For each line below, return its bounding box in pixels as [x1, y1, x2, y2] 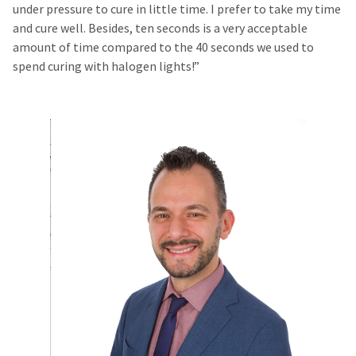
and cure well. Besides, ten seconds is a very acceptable [13, 19, 308, 37]
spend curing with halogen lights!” [13, 57, 199, 75]
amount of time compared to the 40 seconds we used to [13, 38, 314, 56]
